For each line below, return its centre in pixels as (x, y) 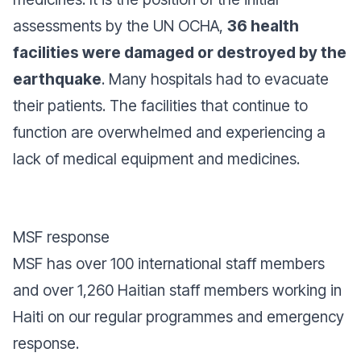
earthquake (57, 79)
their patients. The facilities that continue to (160, 106)
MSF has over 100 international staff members (169, 263)
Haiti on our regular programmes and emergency (178, 317)
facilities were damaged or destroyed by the (180, 52)
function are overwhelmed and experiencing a (169, 132)
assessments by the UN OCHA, (120, 26)
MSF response (61, 237)
